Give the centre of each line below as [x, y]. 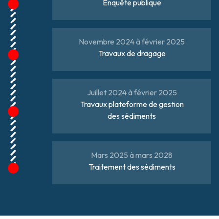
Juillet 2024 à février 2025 [132, 92]
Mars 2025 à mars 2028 [132, 155]
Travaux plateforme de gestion [132, 104]
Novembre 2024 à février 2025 [132, 41]
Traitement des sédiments [132, 166]
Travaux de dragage [132, 53]
